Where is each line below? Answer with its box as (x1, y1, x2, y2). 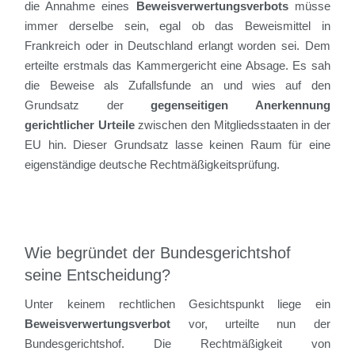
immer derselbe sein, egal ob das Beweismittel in (25, 19, 330, 33)
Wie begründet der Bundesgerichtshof (25, 244, 292, 262)
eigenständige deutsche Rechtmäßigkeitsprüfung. (25, 158, 281, 172)
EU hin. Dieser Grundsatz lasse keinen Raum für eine (25, 138, 330, 152)
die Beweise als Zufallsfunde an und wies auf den (25, 78, 330, 93)
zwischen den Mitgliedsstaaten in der (134, 118, 330, 132)
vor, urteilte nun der (170, 317, 330, 331)
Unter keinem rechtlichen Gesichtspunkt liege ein (25, 297, 330, 311)
